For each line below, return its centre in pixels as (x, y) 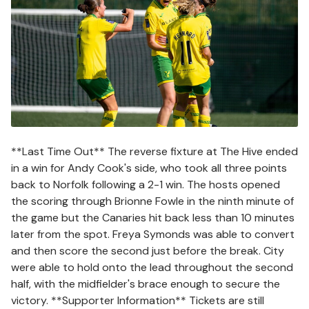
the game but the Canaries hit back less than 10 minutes (153, 218)
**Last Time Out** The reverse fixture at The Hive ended (154, 151)
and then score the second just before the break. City (148, 251)
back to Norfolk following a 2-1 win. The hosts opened (146, 185)
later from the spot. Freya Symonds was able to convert (153, 234)
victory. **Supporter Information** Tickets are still (138, 300)
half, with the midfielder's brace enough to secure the (146, 284)
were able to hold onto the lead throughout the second (152, 267)
